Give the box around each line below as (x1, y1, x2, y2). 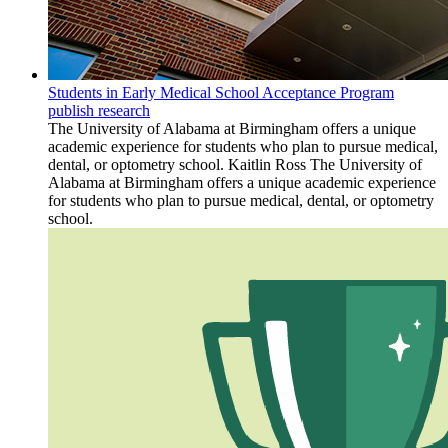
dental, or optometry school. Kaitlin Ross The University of (48, 156, 422, 174)
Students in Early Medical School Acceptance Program (48, 84, 394, 102)
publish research (48, 102, 150, 120)
